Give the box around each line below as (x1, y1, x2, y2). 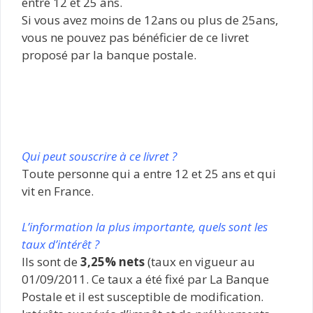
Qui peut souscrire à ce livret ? (22, 148, 177, 164)
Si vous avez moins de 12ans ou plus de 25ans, (22, 12, 278, 28)
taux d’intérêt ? (22, 235, 99, 252)
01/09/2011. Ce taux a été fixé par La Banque (22, 270, 269, 287)
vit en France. (22, 183, 94, 199)
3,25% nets (78, 253, 145, 270)
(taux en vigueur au (145, 253, 255, 270)
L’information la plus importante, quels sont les (22, 218, 268, 235)
